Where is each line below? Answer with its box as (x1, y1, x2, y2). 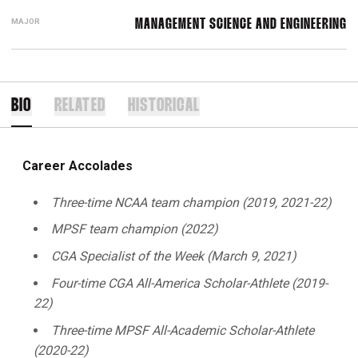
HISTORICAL (128, 97, 201, 115)
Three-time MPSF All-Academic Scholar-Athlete (51, 322, 314, 338)
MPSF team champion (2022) (51, 221, 218, 237)
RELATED (54, 97, 105, 115)
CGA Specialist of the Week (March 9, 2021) (51, 249, 296, 264)
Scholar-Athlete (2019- (203, 275, 328, 291)
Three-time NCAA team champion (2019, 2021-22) (51, 194, 332, 210)
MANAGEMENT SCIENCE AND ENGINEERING (135, 18, 347, 32)
